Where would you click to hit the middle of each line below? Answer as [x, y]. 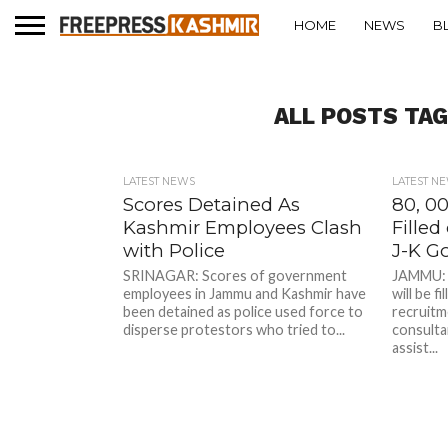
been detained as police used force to [243, 311]
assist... [414, 347]
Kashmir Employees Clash [243, 227]
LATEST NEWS [159, 181]
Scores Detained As [212, 204]
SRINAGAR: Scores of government [235, 275]
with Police [174, 250]
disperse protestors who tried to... [234, 329]
